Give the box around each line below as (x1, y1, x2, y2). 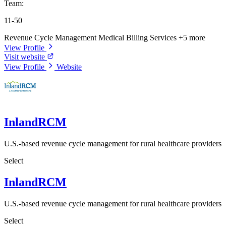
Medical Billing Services (98, 33, 179, 42)
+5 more (179, 33, 205, 42)
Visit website (4, 52, 47, 61)
